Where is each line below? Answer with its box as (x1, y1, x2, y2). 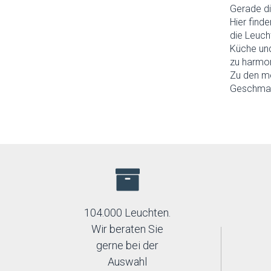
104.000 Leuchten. (84, 206, 171, 219)
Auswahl (108, 255, 148, 268)
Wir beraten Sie (91, 223, 164, 235)
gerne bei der (96, 239, 159, 252)
